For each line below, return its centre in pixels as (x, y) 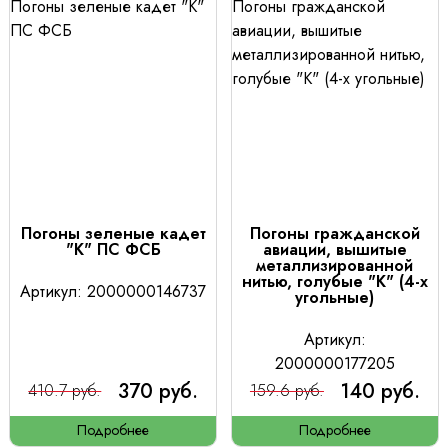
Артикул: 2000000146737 (113, 291)
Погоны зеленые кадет (113, 234)
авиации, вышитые (334, 250)
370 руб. (158, 390)
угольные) (335, 298)
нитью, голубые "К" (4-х (334, 282)
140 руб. (380, 390)
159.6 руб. (286, 390)
